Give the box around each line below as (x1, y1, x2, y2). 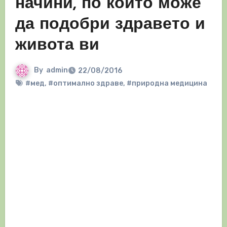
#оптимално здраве (48, 79, 123, 88)
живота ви (15, 37, 99, 54)
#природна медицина (126, 79, 207, 88)
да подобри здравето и (15, 17, 205, 33)
